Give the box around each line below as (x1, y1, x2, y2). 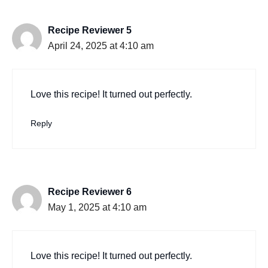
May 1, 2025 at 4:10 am (48, 202, 147, 213)
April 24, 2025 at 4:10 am (48, 41, 154, 51)
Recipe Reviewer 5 (48, 25, 132, 36)
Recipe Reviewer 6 (48, 187, 132, 197)
